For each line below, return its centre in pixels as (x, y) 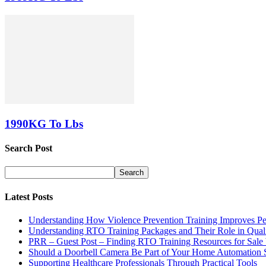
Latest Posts (29, 197)
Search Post (28, 148)
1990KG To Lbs (44, 123)
